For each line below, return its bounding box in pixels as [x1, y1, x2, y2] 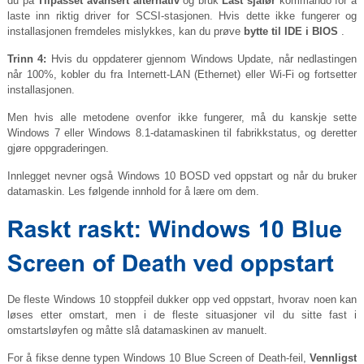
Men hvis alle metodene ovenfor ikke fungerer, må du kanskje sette [6, 111, 357, 124]
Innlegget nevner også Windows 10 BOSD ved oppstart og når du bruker [6, 170, 357, 183]
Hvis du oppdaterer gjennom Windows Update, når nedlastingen [46, 53, 357, 66]
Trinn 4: [6, 53, 47, 66]
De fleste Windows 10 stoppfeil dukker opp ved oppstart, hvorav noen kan [6, 293, 357, 306]
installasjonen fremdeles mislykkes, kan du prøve [6, 25, 244, 38]
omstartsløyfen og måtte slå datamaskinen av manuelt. [6, 324, 267, 337]
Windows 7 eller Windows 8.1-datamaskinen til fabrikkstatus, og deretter [6, 127, 357, 140]
